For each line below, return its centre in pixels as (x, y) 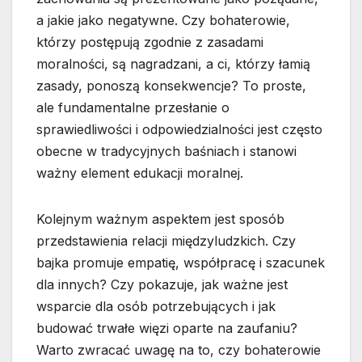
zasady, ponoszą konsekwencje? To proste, (171, 86)
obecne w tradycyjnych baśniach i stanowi (166, 152)
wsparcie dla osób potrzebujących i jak (156, 307)
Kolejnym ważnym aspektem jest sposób (160, 219)
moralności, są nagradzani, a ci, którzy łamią (173, 64)
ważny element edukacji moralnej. (140, 173)
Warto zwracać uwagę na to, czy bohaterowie (179, 350)
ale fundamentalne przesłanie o (133, 108)
